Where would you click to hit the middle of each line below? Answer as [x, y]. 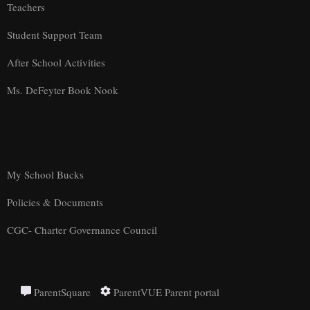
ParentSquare [61, 292]
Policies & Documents [55, 202]
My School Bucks [45, 174]
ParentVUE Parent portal [165, 292]
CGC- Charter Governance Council [82, 229]
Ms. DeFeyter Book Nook [63, 90]
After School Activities [56, 62]
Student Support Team [55, 34]
